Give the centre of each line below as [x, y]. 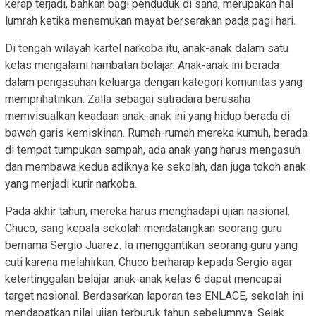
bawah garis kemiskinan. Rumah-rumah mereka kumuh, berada [156, 133]
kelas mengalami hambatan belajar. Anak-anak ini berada [142, 65]
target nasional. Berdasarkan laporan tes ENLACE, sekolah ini [154, 296]
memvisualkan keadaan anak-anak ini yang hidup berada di [147, 116]
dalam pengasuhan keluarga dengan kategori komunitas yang [154, 82]
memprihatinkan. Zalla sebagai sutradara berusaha [128, 99]
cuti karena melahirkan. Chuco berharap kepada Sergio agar [149, 262]
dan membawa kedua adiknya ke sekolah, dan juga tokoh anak [156, 166]
